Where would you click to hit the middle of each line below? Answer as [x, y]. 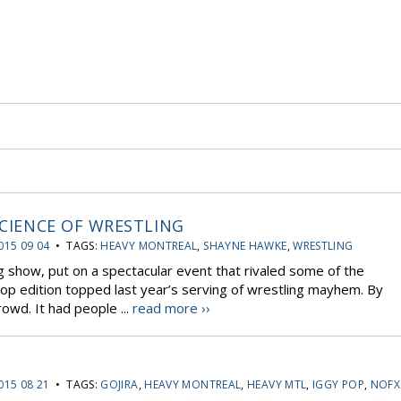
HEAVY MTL [277, 384]
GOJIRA [119, 384]
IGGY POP [338, 384]
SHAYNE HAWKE [245, 246]
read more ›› [171, 308]
